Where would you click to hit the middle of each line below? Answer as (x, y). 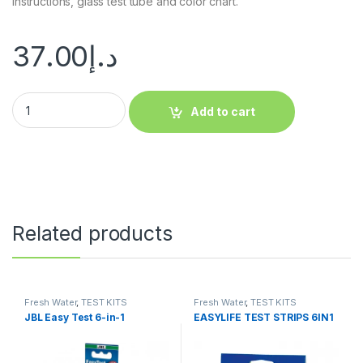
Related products (92, 234)
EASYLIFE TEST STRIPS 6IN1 (263, 318)
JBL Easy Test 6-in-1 (75, 318)
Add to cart (223, 112)
